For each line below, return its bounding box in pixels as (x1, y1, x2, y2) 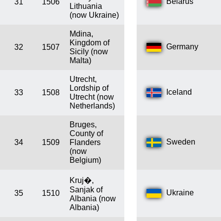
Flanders (70, 138, 101, 147)
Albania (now (70, 194, 116, 203)
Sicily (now (70, 47, 108, 56)
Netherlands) (70, 102, 115, 110)
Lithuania (70, 2, 102, 11)
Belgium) (70, 156, 101, 165)
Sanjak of (70, 185, 103, 194)
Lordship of (70, 84, 109, 93)
